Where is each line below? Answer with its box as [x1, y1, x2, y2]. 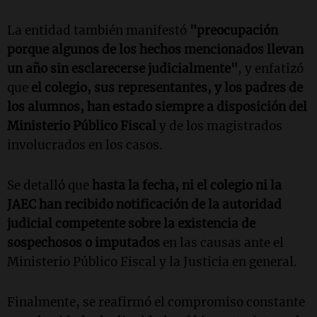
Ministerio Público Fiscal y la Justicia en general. [7, 254, 297, 270]
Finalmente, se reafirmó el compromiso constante [7, 294, 305, 310]
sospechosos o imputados [7, 235, 160, 250]
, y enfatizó [238, 61, 304, 76]
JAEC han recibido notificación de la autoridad [7, 197, 282, 212]
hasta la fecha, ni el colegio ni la [89, 178, 282, 193]
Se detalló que [7, 178, 89, 193]
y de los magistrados [156, 118, 282, 134]
